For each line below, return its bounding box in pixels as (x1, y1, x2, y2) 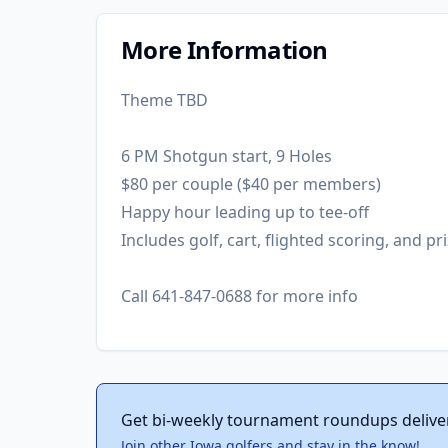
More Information (121, 33, 328, 66)
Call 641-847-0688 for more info (121, 285, 358, 307)
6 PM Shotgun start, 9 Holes (121, 145, 332, 167)
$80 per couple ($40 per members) (121, 173, 381, 195)
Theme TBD (121, 89, 208, 111)
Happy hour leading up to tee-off (121, 201, 369, 223)
